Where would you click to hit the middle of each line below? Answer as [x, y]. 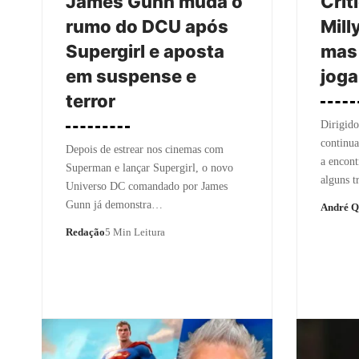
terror [91, 101]
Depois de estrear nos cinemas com [145, 149]
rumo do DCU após [147, 26]
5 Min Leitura [135, 232]
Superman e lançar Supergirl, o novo [149, 167]
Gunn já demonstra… [114, 204]
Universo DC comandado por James [147, 186]
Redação [85, 232]
